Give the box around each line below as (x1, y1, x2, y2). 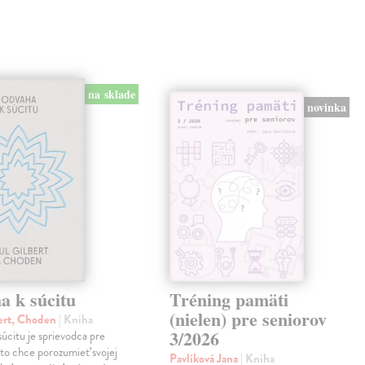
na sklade (87, 86, 135, 103)
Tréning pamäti (169, 286, 289, 314)
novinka (307, 98, 347, 116)
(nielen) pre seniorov (169, 306, 328, 333)
